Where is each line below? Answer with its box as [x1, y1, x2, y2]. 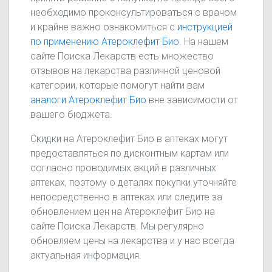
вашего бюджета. [30, 108, 113, 120]
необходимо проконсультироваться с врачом [30, 6, 237, 18]
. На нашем [179, 35, 229, 47]
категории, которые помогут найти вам [30, 79, 205, 91]
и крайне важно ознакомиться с [30, 21, 178, 33]
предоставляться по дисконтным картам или [30, 147, 229, 159]
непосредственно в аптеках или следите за [30, 191, 223, 203]
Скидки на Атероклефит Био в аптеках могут [30, 132, 228, 144]
